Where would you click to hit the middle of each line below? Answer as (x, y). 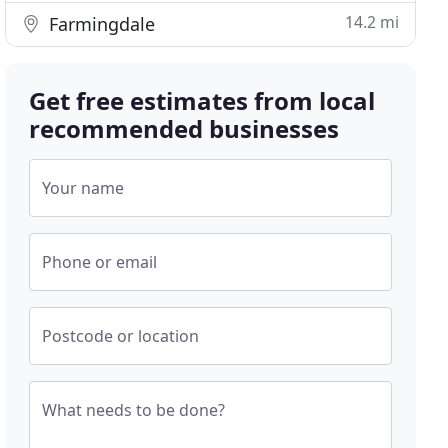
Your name (83, 188)
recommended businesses (184, 128)
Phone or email (100, 262)
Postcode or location (121, 336)
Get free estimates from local (202, 100)
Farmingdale (100, 24)
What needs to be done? (134, 410)
